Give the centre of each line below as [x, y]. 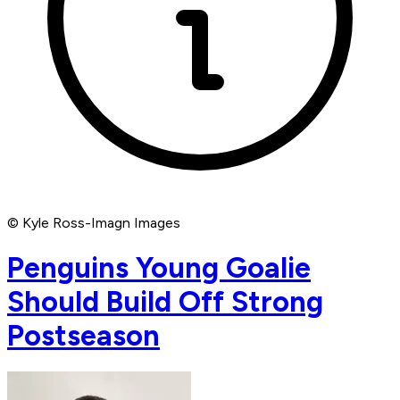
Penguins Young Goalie [159, 267]
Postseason [83, 335]
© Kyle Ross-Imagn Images [94, 223]
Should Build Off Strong [165, 301]
